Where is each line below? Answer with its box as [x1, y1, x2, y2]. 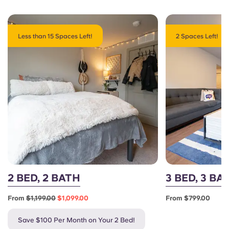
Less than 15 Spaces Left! [18, 33, 93, 40]
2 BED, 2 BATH [8, 172, 80, 185]
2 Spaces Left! [176, 33, 219, 40]
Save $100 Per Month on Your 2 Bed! [18, 216, 135, 224]
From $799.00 [166, 194, 211, 202]
